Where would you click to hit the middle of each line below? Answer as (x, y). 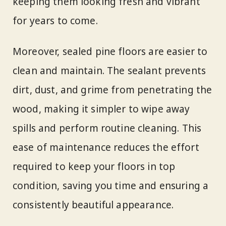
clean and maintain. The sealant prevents (109, 71)
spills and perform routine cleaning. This (107, 128)
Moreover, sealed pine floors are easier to (110, 52)
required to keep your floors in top (94, 167)
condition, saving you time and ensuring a (111, 186)
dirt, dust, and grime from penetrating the (112, 90)
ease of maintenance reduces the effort (106, 148)
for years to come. (55, 21)
